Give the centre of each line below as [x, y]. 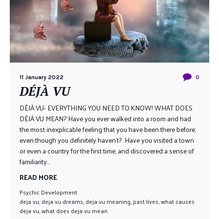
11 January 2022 [42, 77]
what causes [178, 201]
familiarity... [35, 162]
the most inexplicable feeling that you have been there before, [108, 129]
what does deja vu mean [75, 211]
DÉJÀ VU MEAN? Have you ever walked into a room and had [105, 119]
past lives [146, 201]
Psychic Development [48, 192]
